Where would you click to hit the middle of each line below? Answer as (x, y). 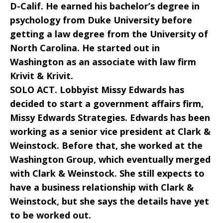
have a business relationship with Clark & (102, 187)
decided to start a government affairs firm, (107, 104)
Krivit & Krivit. (42, 76)
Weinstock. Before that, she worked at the (106, 145)
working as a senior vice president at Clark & (110, 131)
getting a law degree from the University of (109, 34)
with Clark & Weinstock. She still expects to (107, 173)
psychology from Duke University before (101, 20)
